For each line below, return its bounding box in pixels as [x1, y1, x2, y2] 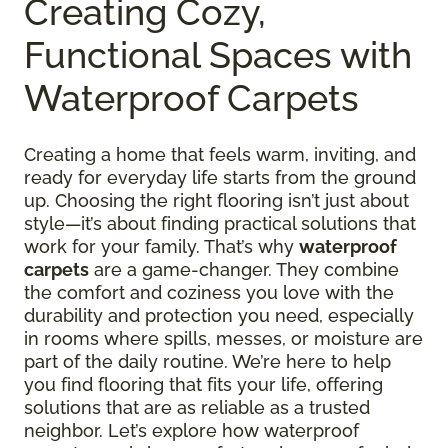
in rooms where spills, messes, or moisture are [24, 328, 423, 350]
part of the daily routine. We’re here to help [24, 351, 391, 373]
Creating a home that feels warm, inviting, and [24, 144, 416, 166]
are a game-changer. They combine [89, 259, 399, 281]
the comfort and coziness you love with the [24, 282, 394, 304]
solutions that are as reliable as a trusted [24, 397, 370, 419]
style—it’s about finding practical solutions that [24, 213, 416, 235]
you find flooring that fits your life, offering [24, 374, 383, 396]
